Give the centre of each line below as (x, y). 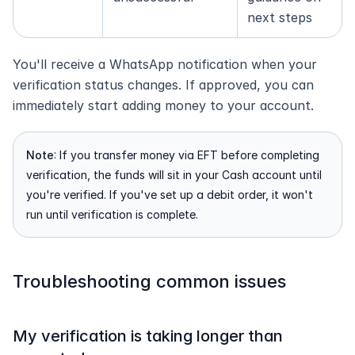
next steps (280, 17)
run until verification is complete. (112, 214)
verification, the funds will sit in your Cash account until (174, 175)
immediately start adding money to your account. (163, 105)
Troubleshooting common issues (149, 281)
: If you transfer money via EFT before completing (187, 155)
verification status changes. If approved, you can (163, 85)
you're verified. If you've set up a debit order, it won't (170, 195)
